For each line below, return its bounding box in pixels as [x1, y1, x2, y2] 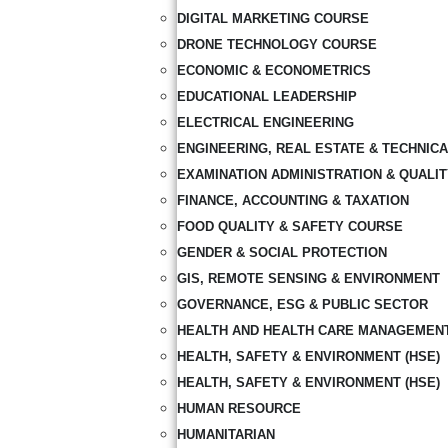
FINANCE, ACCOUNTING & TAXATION [176, 193, 409, 208]
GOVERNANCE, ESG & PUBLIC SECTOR [176, 297, 428, 312]
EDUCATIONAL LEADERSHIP [176, 89, 357, 104]
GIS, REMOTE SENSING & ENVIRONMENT [176, 271, 440, 286]
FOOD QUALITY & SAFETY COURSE [176, 219, 403, 234]
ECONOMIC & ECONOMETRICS [176, 63, 371, 78]
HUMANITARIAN [176, 427, 275, 442]
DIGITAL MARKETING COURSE [176, 11, 369, 26]
